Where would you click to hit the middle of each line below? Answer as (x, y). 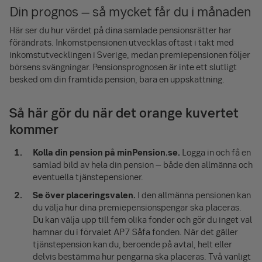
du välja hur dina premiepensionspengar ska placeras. (137, 207)
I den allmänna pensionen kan (193, 194)
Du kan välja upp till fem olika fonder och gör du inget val (142, 219)
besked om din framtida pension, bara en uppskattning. (117, 79)
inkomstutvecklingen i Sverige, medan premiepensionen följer (130, 54)
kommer (34, 128)
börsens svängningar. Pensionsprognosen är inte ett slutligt (123, 66)
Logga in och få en (216, 152)
